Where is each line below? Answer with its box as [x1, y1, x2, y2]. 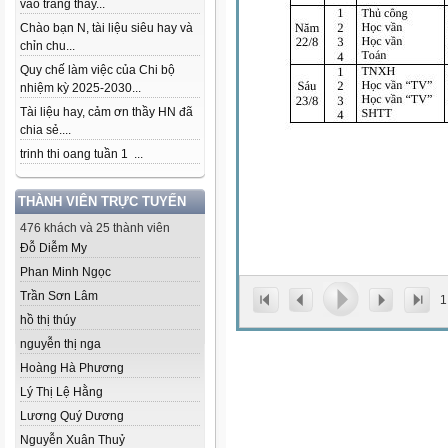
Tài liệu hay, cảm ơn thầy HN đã [20, 105, 193, 119]
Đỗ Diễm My [20, 241, 87, 255]
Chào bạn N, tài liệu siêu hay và [20, 21, 193, 35]
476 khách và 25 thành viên [20, 221, 170, 235]
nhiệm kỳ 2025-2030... [20, 81, 141, 95]
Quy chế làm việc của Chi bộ [20, 63, 175, 77]
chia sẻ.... [20, 123, 71, 137]
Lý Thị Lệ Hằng [20, 385, 103, 399]
